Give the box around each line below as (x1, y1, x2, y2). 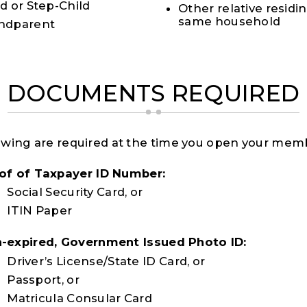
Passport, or (7, 273, 79, 287)
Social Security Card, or (7, 184, 143, 199)
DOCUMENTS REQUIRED (7, 79, 300, 108)
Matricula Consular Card (7, 291, 153, 306)
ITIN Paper (7, 204, 73, 218)
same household (178, 14, 281, 28)
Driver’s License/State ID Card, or (7, 254, 206, 268)
